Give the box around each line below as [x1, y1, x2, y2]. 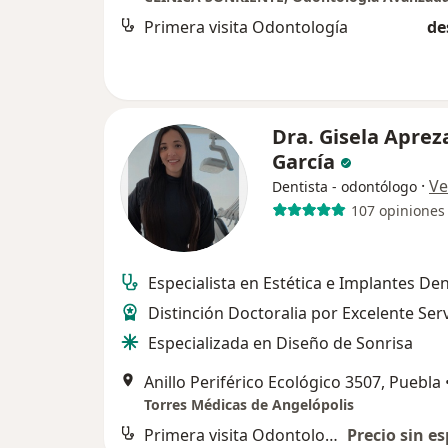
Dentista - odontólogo [272, 177, 417, 197]
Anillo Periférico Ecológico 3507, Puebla [144, 371, 441, 394]
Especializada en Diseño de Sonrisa [148, 332, 413, 355]
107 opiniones [350, 200, 445, 220]
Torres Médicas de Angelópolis [144, 395, 354, 415]
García [272, 148, 340, 176]
